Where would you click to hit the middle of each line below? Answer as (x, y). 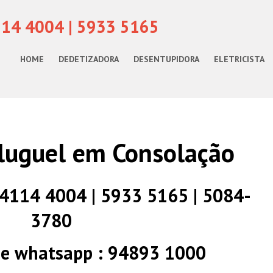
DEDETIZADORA (89, 59)
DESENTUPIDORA (166, 59)
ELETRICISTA (239, 59)
